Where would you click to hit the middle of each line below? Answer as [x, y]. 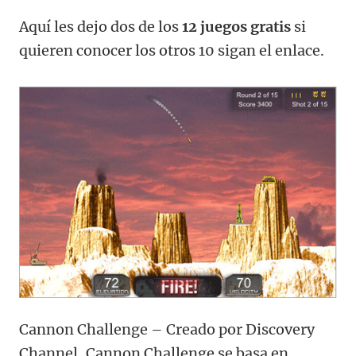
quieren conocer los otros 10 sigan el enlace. [172, 51]
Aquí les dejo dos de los [101, 27]
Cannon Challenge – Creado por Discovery [167, 329]
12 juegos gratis [236, 27]
